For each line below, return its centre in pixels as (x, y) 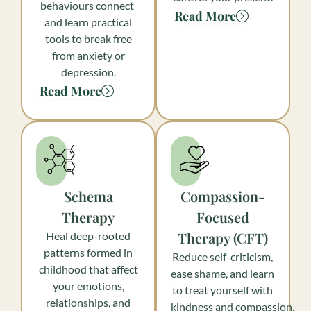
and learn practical (89, 22)
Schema (88, 196)
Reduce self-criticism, (223, 257)
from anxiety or (88, 55)
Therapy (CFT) (222, 238)
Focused (222, 217)
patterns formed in (89, 252)
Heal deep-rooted (89, 236)
